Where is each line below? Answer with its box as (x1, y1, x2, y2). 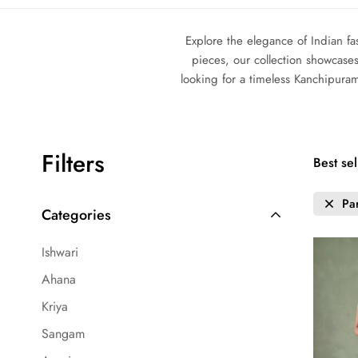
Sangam (42, 324, 85, 343)
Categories (42, 205, 111, 225)
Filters (42, 146, 105, 181)
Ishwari (42, 243, 78, 261)
